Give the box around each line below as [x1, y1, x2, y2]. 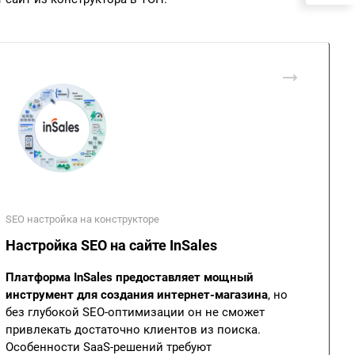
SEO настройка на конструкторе [6, 213, 159, 225]
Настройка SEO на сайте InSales [6, 237, 217, 254]
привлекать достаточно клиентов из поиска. [6, 323, 261, 337]
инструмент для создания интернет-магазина [6, 288, 268, 302]
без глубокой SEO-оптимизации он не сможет [6, 305, 265, 319]
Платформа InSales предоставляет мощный [6, 270, 254, 284]
